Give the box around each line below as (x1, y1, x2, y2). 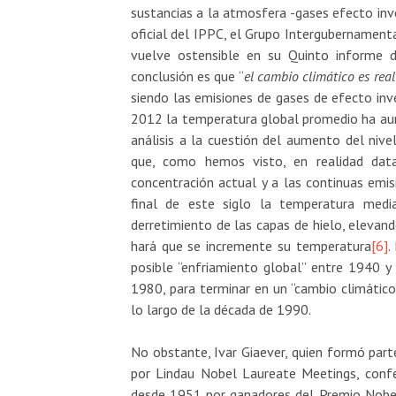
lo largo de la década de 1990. (131, 300, 311, 318)
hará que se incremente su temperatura (131, 236, 371, 255)
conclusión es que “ (131, 66, 244, 85)
